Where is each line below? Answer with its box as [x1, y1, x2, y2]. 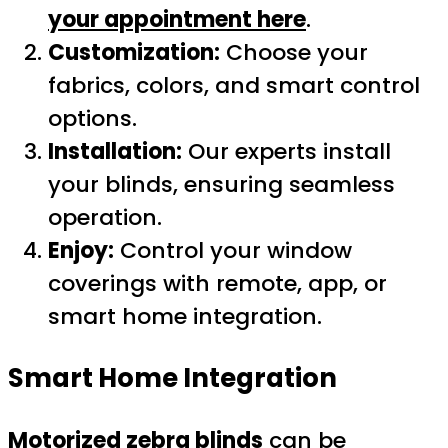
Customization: [48, 37, 220, 69]
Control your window [114, 235, 352, 267]
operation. [48, 202, 162, 234]
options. [48, 103, 137, 135]
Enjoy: [48, 235, 114, 267]
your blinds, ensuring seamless [48, 169, 395, 201]
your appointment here [48, 4, 306, 36]
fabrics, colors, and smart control [48, 70, 420, 102]
